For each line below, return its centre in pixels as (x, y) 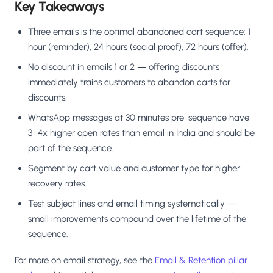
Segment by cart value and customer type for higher (134, 168)
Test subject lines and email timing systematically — (132, 204)
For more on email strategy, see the (85, 261)
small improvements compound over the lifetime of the (137, 219)
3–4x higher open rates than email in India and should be (141, 133)
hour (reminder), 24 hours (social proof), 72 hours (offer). (138, 47)
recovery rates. (57, 184)
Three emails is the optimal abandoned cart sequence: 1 (139, 32)
